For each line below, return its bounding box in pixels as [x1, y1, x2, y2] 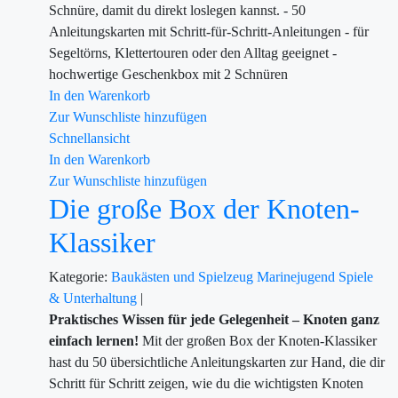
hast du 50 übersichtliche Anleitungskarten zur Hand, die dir [49, 354, 385, 370]
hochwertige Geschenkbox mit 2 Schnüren [49, 67, 288, 82]
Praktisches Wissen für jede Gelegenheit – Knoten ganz [49, 312, 379, 327]
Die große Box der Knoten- [49, 193, 360, 225]
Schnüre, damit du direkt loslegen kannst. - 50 [49, 3, 306, 18]
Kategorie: [49, 269, 107, 284]
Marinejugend [257, 269, 338, 284]
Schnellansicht [49, 131, 130, 146]
